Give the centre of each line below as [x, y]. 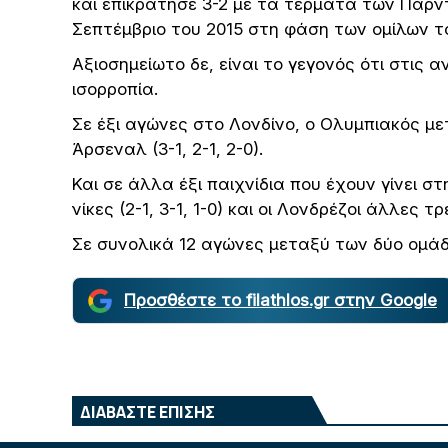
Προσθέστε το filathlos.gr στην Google [280, 300]
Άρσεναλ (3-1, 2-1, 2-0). [167, 149]
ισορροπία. [115, 89]
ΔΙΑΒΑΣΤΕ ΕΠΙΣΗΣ [147, 412]
